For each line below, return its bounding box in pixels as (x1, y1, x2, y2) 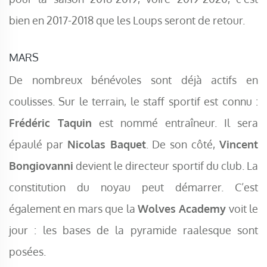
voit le (226, 201, 258, 216)
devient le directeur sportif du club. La (73, 159, 258, 173)
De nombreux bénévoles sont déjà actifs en (9, 73, 258, 87)
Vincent (219, 137, 259, 151)
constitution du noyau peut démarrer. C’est (9, 180, 258, 194)
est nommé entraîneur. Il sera (92, 116, 258, 130)
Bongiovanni (9, 159, 73, 173)
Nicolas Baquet (67, 137, 146, 151)
